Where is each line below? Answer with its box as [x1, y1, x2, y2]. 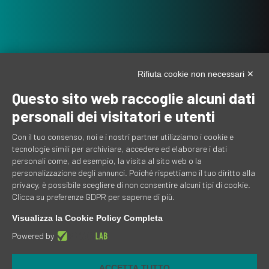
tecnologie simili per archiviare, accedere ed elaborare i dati [12, 144, 227, 154]
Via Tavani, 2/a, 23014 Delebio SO [33, 252, 154, 262]
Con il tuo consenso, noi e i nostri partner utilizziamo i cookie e [12, 131, 234, 142]
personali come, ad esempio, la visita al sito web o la [12, 156, 202, 166]
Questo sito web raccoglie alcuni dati [12, 89, 255, 107]
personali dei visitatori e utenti [12, 107, 215, 125]
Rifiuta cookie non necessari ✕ [138, 69, 254, 79]
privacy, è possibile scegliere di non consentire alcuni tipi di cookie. [12, 180, 250, 190]
